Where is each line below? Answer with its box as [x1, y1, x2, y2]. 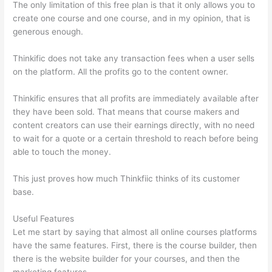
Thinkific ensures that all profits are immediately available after [13, 93, 259, 103]
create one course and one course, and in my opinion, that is [13, 13, 251, 24]
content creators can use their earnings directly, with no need [13, 120, 255, 130]
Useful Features [13, 213, 75, 223]
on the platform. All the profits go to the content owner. [13, 67, 229, 77]
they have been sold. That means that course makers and [13, 106, 240, 117]
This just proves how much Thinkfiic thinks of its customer [13, 173, 240, 183]
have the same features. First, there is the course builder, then [13, 240, 257, 250]
